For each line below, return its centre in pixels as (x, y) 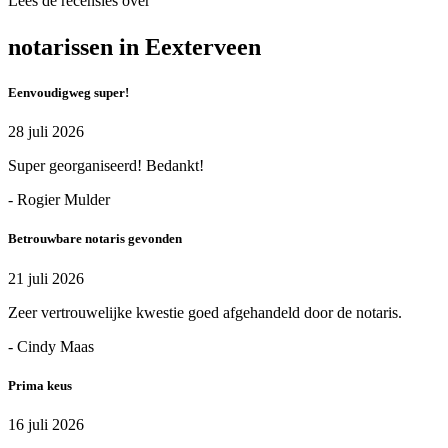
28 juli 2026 (46, 132)
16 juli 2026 (46, 424)
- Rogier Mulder (59, 200)
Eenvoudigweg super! (68, 92)
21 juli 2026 (46, 278)
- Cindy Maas (51, 346)
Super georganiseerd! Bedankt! (106, 166)
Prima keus (40, 385)
